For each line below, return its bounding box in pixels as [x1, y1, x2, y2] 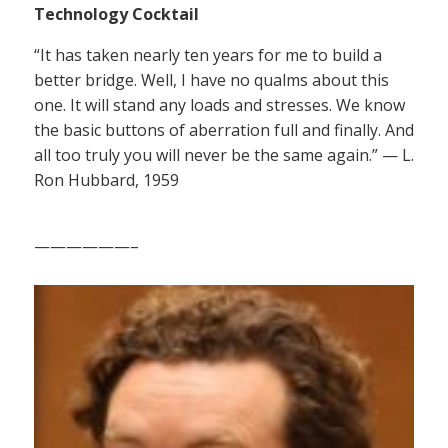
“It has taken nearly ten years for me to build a [34, 44, 382, 67]
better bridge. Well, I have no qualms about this [34, 69, 389, 92]
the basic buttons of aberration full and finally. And [34, 119, 414, 142]
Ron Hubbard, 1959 [34, 169, 179, 192]
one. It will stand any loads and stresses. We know [34, 94, 405, 117]
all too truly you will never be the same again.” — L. [34, 144, 414, 167]
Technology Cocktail [34, 3, 199, 26]
